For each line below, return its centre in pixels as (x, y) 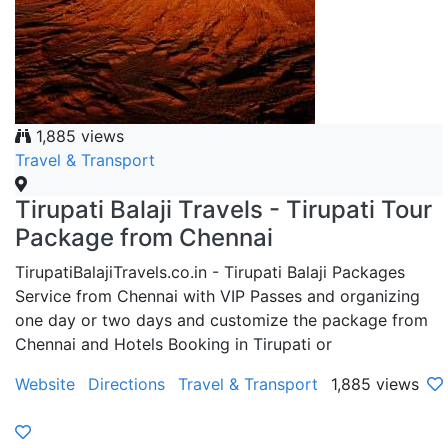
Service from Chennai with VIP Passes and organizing (217, 295)
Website (45, 383)
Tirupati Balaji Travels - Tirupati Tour (223, 209)
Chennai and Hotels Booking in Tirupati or (173, 343)
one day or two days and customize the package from (221, 319)
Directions (126, 383)
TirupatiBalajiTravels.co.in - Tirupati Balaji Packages (210, 271)
